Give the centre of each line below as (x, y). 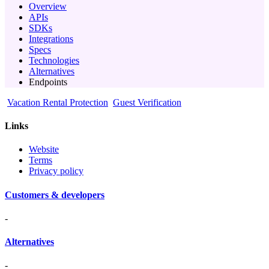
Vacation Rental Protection (58, 102)
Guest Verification (147, 102)
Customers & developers (55, 195)
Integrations (51, 38)
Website (44, 150)
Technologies (54, 60)
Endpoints (48, 82)
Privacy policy (56, 171)
